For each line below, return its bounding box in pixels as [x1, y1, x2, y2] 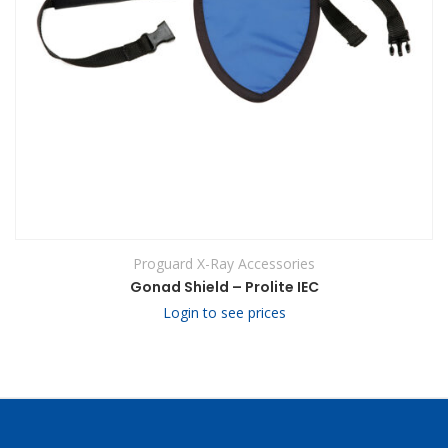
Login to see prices [162, 303, 286, 322]
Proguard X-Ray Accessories [133, 254, 315, 273]
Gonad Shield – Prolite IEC [129, 277, 319, 297]
